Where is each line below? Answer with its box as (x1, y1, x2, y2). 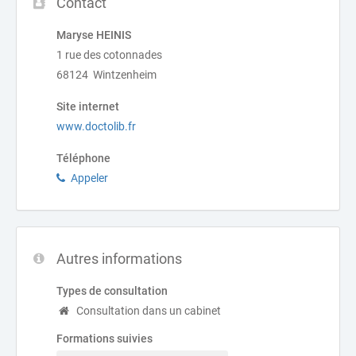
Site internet (56, 100, 119, 113)
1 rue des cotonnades (56, 48, 162, 61)
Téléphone (56, 152, 110, 164)
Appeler (71, 172, 108, 184)
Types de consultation (56, 284, 168, 297)
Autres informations (56, 250, 182, 267)
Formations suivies (56, 332, 153, 345)
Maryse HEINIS (56, 29, 131, 41)
